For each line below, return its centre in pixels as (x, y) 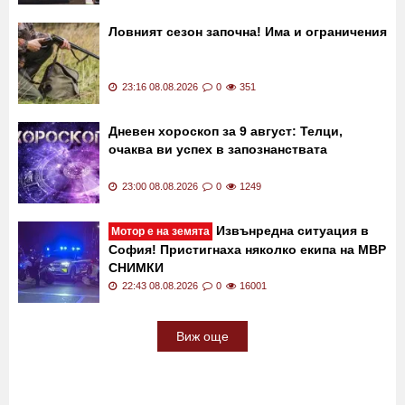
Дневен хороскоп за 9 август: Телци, (226, 132)
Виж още (202, 337)
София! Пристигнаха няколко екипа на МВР (247, 250)
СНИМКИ (136, 268)
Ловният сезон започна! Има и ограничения (248, 32)
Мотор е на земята (160, 232)
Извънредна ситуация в (291, 231)
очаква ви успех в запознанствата (218, 150)
